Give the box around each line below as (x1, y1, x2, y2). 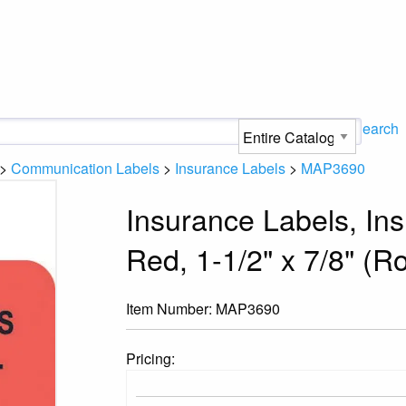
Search (353, 118, 399, 139)
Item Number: (126, 297, 217, 319)
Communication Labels (11, 158, 159, 179)
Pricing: (126, 347, 176, 369)
